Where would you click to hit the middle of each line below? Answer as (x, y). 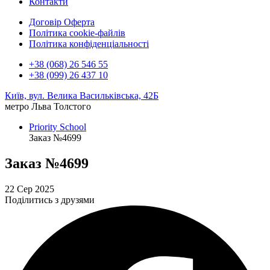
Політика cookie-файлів (77, 33)
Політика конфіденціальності (89, 44)
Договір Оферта (62, 22)
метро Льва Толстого (48, 106)
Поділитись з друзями (50, 199)
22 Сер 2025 (30, 189)
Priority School (58, 127)
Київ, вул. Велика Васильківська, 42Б (82, 96)
